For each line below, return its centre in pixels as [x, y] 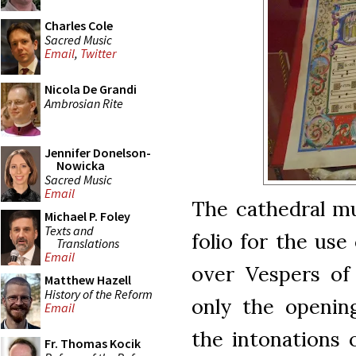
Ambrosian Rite [84, 103]
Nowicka [81, 165]
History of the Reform [99, 294]
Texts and [69, 230]
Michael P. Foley [87, 216]
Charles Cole [79, 25]
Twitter [98, 54]
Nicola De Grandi [91, 89]
